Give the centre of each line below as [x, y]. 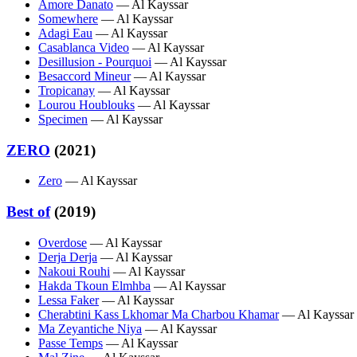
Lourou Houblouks [86, 104]
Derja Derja [68, 257]
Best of [28, 212]
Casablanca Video [84, 47]
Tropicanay [67, 90]
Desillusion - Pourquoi [95, 61]
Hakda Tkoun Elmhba [94, 285]
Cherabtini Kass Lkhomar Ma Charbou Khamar [159, 314]
